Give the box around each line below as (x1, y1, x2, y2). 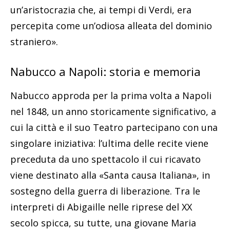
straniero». (10, 35, 58, 48)
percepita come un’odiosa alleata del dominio (10, 20, 212, 32)
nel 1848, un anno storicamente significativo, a (10, 105, 216, 118)
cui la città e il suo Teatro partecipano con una (10, 121, 218, 134)
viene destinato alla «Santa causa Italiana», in (10, 169, 210, 182)
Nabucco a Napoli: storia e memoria (10, 64, 201, 80)
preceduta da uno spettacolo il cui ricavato (10, 153, 201, 166)
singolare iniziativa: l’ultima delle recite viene (10, 137, 208, 150)
